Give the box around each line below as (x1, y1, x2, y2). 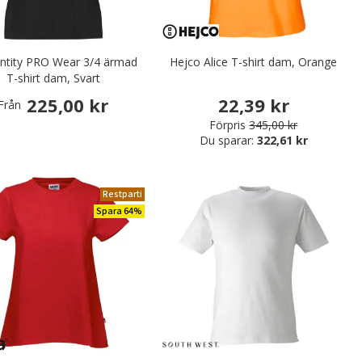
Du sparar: (199, 133, 257, 148)
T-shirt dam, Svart (6, 69, 100, 86)
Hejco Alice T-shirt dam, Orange (170, 53, 338, 69)
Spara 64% (95, 204, 142, 218)
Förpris (209, 117, 246, 133)
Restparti (102, 187, 142, 201)
